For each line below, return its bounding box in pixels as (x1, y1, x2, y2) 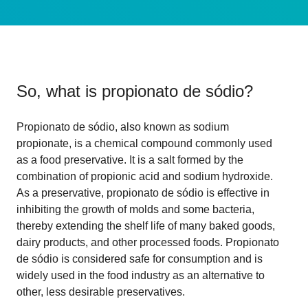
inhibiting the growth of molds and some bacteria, (16, 203, 254, 215)
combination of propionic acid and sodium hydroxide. (16, 170, 273, 182)
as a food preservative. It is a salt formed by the (16, 153, 243, 166)
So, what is (16, 81, 102, 100)
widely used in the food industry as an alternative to (16, 269, 265, 281)
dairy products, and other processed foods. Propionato (16, 236, 279, 248)
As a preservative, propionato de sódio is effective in (16, 186, 269, 199)
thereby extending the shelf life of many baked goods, (16, 219, 275, 232)
